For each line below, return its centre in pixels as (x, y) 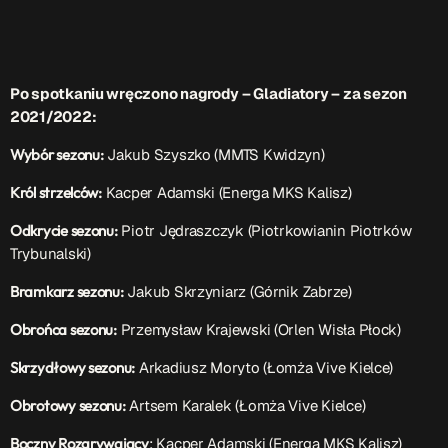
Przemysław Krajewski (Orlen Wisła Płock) (258, 330)
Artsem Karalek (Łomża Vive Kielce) (245, 406)
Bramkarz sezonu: (67, 292)
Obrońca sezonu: (63, 330)
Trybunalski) (50, 254)
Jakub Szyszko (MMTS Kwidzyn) (214, 155)
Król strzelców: (56, 193)
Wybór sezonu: (57, 155)
